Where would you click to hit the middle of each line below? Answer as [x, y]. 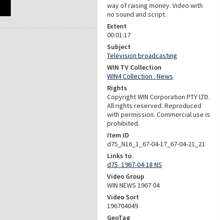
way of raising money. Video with [155, 5]
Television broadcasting [142, 55]
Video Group [126, 176]
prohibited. [123, 123]
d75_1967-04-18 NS [135, 165]
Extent [117, 26]
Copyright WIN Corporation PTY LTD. [158, 97]
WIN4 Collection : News [140, 76]
